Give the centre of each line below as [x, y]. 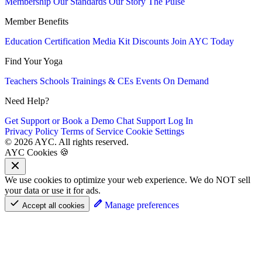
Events [148, 81]
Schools [54, 81]
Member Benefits [37, 22]
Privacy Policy [32, 132]
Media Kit [111, 42]
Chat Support [141, 121]
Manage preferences [141, 205]
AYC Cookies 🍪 [37, 153]
